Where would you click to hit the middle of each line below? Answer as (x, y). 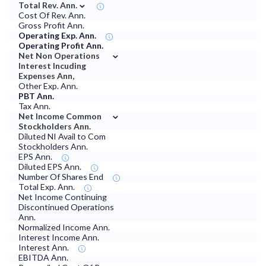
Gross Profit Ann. (51, 26)
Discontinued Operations (66, 207)
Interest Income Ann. (59, 237)
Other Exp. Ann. (48, 86)
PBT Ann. (36, 96)
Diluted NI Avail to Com (62, 137)
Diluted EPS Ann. (50, 167)
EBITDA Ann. (43, 258)
